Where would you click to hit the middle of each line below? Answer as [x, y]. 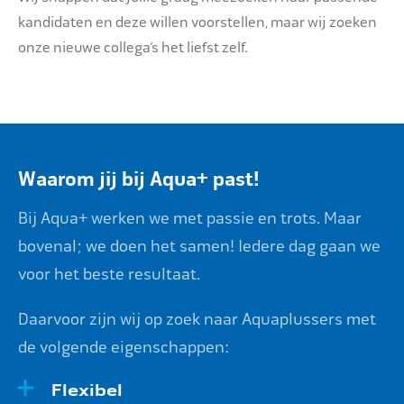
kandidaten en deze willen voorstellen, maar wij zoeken [197, 23]
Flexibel [87, 391]
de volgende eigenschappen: [124, 348]
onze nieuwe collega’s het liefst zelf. [133, 48]
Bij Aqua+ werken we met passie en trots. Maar [190, 219]
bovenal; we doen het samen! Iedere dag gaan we [199, 247]
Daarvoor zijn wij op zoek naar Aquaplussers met [197, 320]
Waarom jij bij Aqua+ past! [138, 179]
